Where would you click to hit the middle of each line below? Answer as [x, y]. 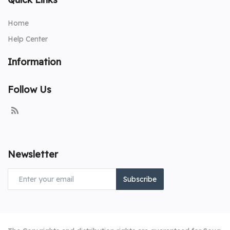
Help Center [28, 39]
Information [34, 62]
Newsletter [33, 155]
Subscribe [140, 179]
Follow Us [30, 90]
